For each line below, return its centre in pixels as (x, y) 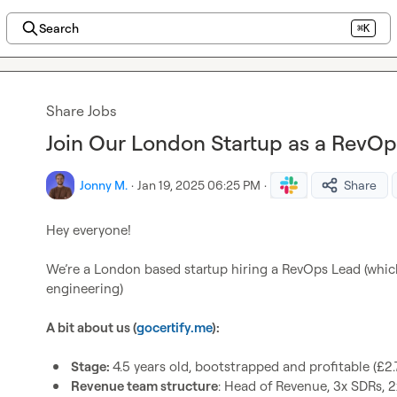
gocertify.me (174, 327)
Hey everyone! (89, 230)
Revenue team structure (144, 386)
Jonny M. (104, 185)
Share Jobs (81, 111)
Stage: (92, 366)
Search (58, 28)
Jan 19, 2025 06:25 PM (199, 185)
